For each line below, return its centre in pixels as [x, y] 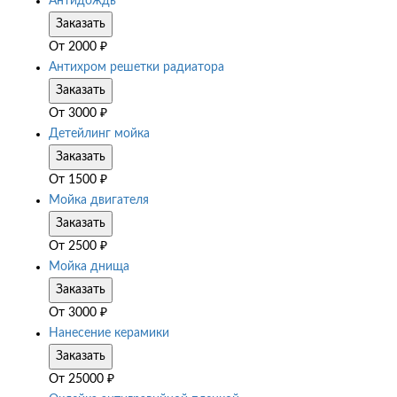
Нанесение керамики [109, 334]
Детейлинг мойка [99, 134]
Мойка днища [89, 267]
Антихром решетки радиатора [136, 68]
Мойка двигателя [99, 201]
